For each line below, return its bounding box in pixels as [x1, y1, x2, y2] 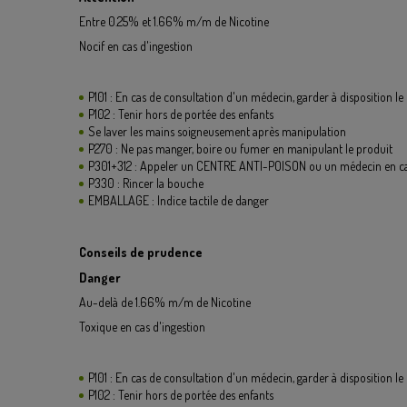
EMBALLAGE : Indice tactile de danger [88, 193, 269, 208]
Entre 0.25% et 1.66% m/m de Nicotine [79, 14, 269, 29]
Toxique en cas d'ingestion [79, 319, 205, 334]
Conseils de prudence [79, 244, 203, 260]
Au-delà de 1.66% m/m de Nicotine [79, 294, 251, 310]
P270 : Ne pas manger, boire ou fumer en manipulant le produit [88, 141, 392, 156]
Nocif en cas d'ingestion [79, 38, 193, 54]
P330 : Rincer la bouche [88, 175, 203, 191]
